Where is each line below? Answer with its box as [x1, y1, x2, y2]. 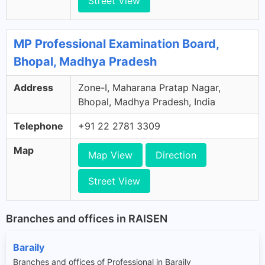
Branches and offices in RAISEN [6, 212, 167, 225]
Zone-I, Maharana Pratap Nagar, [78, 82, 221, 93]
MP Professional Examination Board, [14, 37, 219, 51]
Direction [156, 149, 196, 161]
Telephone [14, 120, 63, 132]
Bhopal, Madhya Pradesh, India [78, 96, 215, 108]
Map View [88, 149, 132, 161]
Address [14, 82, 53, 93]
